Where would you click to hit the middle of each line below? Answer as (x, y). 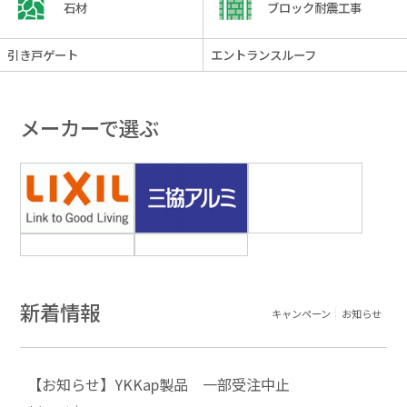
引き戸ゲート (42, 55)
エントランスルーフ (263, 55)
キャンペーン (301, 314)
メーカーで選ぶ (90, 128)
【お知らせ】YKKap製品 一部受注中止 (159, 384)
